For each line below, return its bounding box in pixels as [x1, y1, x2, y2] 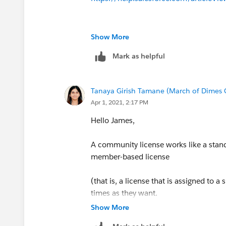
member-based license [91, 151, 172, 161]
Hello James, [91, 115, 135, 125]
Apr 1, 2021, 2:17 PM [91, 97, 148, 106]
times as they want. [91, 188, 157, 198]
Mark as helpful [112, 51, 165, 61]
